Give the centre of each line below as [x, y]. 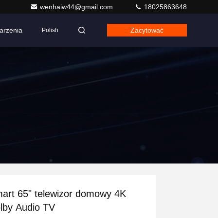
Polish [50, 30]
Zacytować [147, 30]
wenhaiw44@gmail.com [77, 7]
